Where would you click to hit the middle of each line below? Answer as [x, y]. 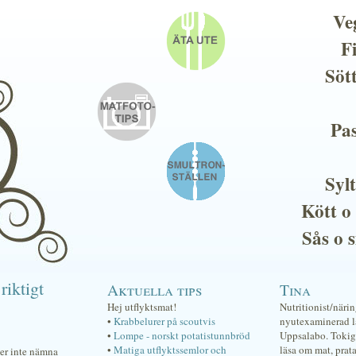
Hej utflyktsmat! [142, 307]
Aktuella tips [155, 289]
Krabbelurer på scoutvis [164, 321]
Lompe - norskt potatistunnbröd [182, 335]
